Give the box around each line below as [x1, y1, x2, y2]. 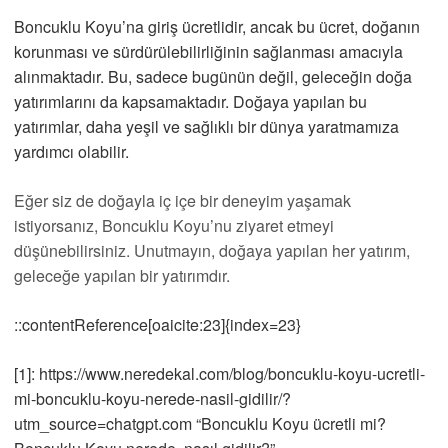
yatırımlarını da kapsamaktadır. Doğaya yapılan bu [14, 90, 367, 113]
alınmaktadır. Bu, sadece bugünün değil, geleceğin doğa [14, 65, 412, 88]
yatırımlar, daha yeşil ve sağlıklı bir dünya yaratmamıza [14, 115, 399, 138]
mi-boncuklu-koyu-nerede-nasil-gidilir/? [14, 387, 291, 410]
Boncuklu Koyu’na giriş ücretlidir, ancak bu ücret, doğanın [14, 15, 420, 38]
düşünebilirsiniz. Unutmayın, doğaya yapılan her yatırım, [14, 239, 410, 262]
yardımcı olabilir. [14, 140, 129, 163]
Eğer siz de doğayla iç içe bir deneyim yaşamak [14, 189, 351, 212]
